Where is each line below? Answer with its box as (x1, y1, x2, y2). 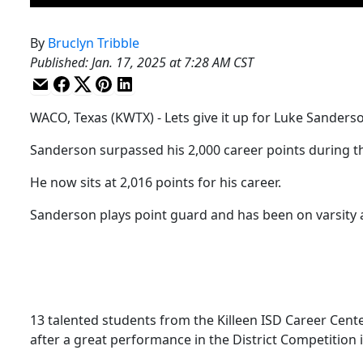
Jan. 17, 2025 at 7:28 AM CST (92, 53, 254, 71)
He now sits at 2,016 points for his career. (30, 173, 281, 191)
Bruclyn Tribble (48, 33, 139, 52)
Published (30, 53, 85, 71)
